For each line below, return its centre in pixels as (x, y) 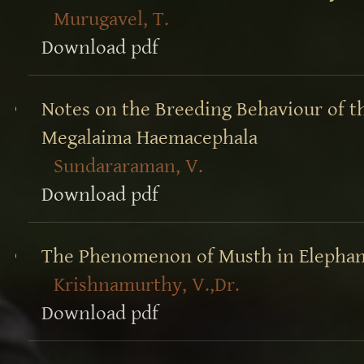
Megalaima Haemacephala (150, 138)
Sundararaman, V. (128, 167)
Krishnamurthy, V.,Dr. (146, 285)
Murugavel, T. (111, 19)
